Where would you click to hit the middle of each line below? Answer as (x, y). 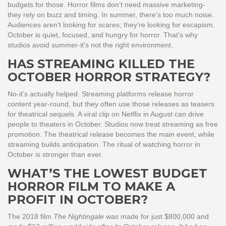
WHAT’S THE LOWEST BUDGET (107, 174)
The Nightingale (79, 217)
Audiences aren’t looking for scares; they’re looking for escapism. (111, 25)
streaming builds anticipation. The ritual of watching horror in (104, 145)
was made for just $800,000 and (156, 217)
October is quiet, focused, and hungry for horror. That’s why (103, 35)
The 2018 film (31, 217)
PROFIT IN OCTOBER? (78, 200)
